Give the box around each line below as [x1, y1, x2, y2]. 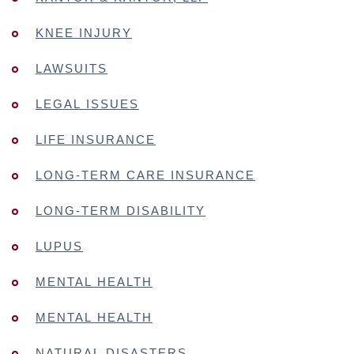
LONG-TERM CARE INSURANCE [36, 168, 255, 182]
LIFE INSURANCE [36, 133, 156, 146]
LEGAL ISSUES [36, 97, 139, 111]
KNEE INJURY [36, 26, 132, 40]
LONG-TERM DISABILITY [36, 204, 205, 217]
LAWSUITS [36, 62, 107, 75]
